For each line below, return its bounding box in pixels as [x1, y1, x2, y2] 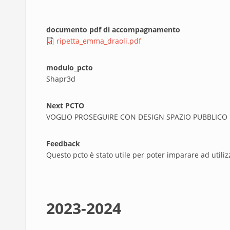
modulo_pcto [46, 63, 93, 72]
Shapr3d [46, 74, 75, 84]
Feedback [46, 139, 80, 148]
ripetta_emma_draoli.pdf [56, 36, 141, 46]
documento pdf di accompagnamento [46, 25, 180, 34]
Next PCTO [46, 101, 84, 110]
